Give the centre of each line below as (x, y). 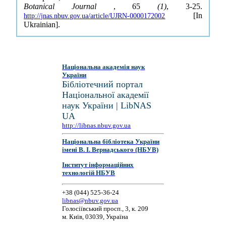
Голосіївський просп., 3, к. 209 (105, 208)
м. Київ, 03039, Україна (95, 216)
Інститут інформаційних (98, 164)
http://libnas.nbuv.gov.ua (97, 125)
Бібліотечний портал (103, 84)
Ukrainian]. (42, 24)
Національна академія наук (104, 67)
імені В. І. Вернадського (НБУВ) (110, 150)
